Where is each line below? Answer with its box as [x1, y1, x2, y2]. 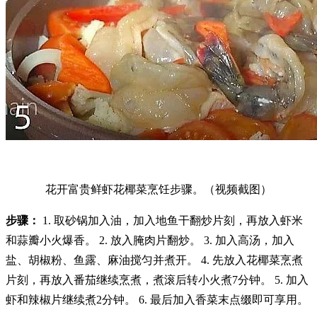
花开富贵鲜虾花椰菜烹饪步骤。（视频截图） [45, 183, 272, 195]
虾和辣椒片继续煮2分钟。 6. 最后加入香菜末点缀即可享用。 [6, 293, 309, 306]
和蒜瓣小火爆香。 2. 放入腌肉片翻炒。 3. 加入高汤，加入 [6, 234, 294, 246]
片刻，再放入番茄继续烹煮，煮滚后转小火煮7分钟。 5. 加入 [6, 273, 309, 286]
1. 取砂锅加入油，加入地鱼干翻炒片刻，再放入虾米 [40, 214, 303, 226]
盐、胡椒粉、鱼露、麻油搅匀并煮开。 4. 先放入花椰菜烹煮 [6, 253, 303, 266]
